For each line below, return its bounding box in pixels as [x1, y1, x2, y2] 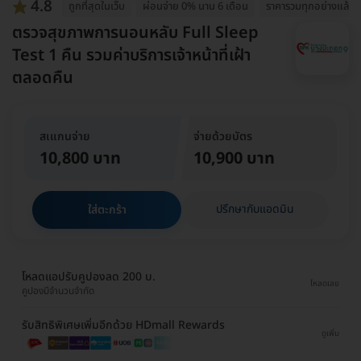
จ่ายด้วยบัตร [193, 128, 253, 146]
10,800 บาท [39, 147, 121, 172]
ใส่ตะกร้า [87, 201, 127, 219]
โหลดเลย [310, 276, 339, 290]
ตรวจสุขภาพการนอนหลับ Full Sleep [12, 21, 259, 46]
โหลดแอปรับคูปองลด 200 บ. [22, 268, 156, 286]
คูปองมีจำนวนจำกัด [22, 284, 94, 299]
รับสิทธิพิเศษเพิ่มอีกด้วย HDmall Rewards [22, 317, 225, 334]
